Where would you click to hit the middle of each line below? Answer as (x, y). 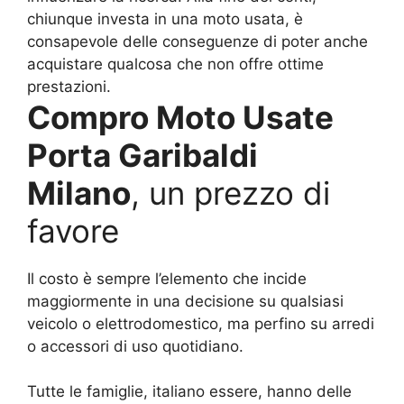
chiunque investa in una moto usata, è (165, 18)
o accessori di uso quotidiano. (135, 346)
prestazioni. (69, 86)
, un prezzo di (230, 193)
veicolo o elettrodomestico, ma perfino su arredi (201, 323)
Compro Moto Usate (180, 117)
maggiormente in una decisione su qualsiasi (185, 301)
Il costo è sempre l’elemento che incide (167, 278)
